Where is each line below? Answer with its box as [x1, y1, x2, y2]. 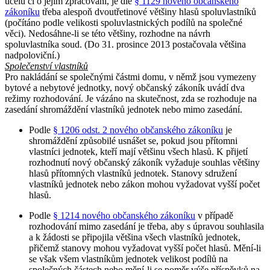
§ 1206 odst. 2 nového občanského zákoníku [53, 124, 223, 135]
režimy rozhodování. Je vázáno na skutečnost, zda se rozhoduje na [5, 93, 257, 104]
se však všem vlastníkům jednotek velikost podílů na [29, 253, 228, 264]
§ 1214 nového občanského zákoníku [53, 210, 195, 221]
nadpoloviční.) [5, 49, 60, 60]
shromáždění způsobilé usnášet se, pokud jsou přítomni [29, 135, 237, 146]
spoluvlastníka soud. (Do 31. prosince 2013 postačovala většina [5, 39, 246, 49]
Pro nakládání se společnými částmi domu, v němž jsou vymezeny [5, 71, 256, 82]
